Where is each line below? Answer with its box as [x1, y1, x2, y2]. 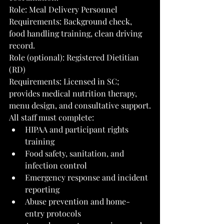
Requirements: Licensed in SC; [9, 75, 121, 86]
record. [9, 39, 35, 50]
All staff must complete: [9, 111, 94, 122]
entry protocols [25, 207, 81, 218]
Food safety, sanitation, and [25, 147, 126, 158]
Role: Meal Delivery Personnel [9, 3, 117, 14]
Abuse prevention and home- [25, 195, 130, 206]
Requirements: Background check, [9, 15, 134, 26]
